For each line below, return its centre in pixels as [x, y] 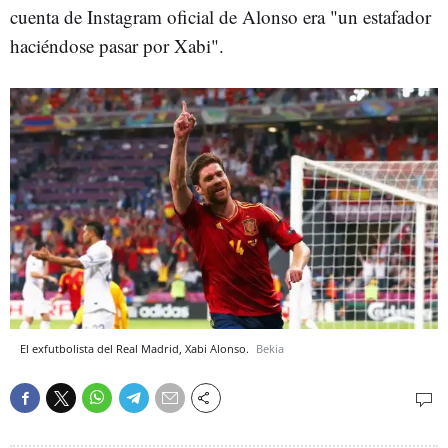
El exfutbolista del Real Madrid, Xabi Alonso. [136, 348]
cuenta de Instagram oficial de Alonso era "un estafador [220, 16]
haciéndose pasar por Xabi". [117, 45]
